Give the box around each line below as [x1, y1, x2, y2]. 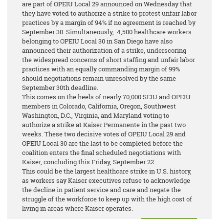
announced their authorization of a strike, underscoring [22, 46, 186, 55]
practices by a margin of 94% [22, 18, 107, 27]
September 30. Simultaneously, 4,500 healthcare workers [22, 27, 192, 37]
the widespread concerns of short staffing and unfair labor [22, 55, 195, 65]
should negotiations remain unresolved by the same [22, 74, 176, 83]
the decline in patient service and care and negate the [22, 185, 181, 195]
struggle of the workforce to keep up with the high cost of [22, 195, 192, 204]
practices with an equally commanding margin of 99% [22, 65, 180, 74]
